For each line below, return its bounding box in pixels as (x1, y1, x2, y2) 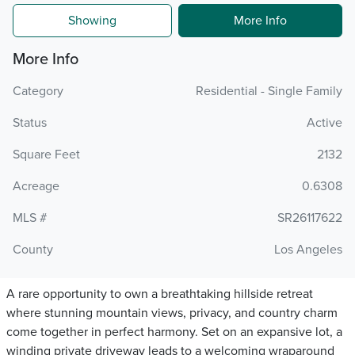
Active (307, 115, 342, 131)
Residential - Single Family (196, 83, 342, 99)
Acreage (13, 178, 59, 194)
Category (13, 83, 63, 99)
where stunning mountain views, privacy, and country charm (6, 305, 338, 321)
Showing (68, 13, 116, 29)
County (13, 242, 53, 258)
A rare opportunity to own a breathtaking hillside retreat (6, 286, 313, 302)
